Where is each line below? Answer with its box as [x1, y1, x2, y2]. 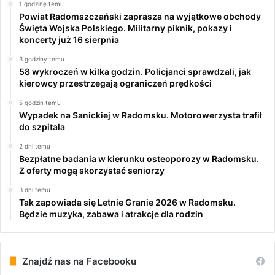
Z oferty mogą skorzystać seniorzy [19, 165, 165, 176]
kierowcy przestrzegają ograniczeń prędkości [19, 77, 212, 88]
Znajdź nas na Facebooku [22, 255, 136, 267]
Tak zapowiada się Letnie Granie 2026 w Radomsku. [19, 196, 236, 207]
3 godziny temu [19, 55, 64, 63]
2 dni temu [19, 142, 50, 150]
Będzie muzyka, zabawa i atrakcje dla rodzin [19, 208, 203, 219]
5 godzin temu [19, 98, 61, 106]
